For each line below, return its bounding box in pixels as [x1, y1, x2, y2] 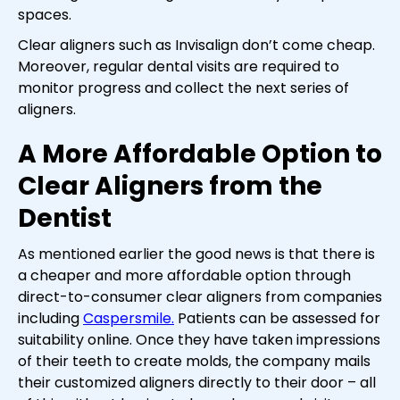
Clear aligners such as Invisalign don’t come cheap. [18, 35, 375, 56]
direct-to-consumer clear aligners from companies [18, 287, 382, 308]
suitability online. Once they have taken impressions [18, 329, 380, 351]
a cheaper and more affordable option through [18, 265, 351, 287]
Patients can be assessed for [174, 308, 380, 329]
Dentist [18, 201, 112, 237]
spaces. [18, 4, 71, 26]
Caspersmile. [83, 308, 174, 329]
